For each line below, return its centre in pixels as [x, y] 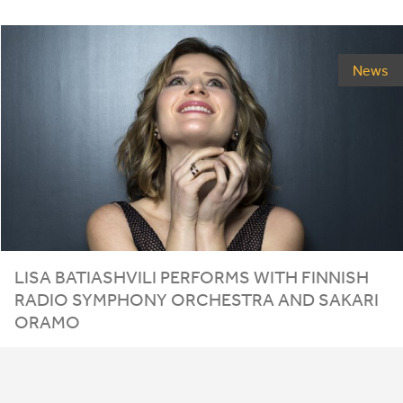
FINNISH [336, 276]
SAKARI [349, 299]
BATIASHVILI [106, 276]
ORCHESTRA [223, 299]
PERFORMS [206, 276]
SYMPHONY [120, 299]
